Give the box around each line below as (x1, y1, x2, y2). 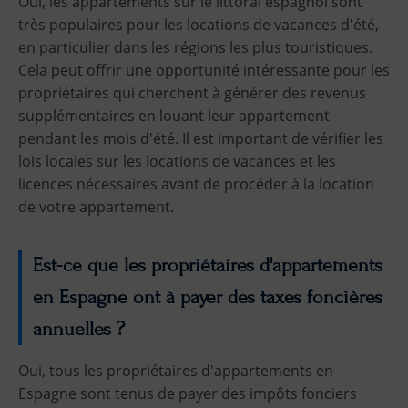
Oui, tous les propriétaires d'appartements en (18, 360, 333, 381)
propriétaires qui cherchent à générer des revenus (18, 82, 366, 103)
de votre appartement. (18, 196, 174, 217)
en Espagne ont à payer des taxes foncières (33, 285, 382, 309)
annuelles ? (33, 317, 125, 341)
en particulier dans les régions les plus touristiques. (18, 36, 372, 57)
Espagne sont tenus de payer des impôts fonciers (18, 382, 357, 403)
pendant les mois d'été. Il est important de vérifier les (18, 127, 383, 148)
